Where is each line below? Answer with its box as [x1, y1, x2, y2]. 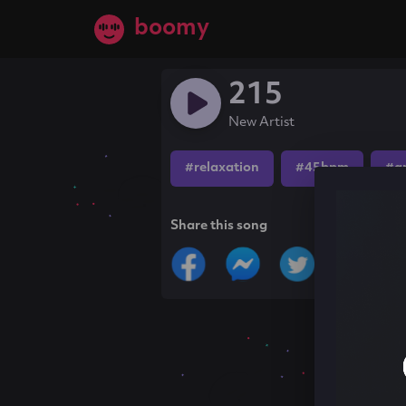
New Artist [228, 116, 295, 130]
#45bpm [295, 161, 350, 175]
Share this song [170, 219, 268, 233]
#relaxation [185, 161, 260, 175]
